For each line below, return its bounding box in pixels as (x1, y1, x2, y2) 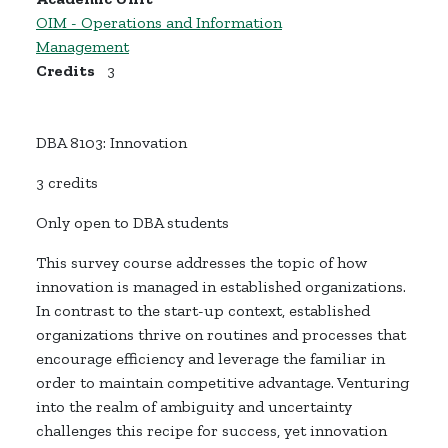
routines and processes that (207, 325, 406, 345)
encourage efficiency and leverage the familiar (36, 349, 371, 369)
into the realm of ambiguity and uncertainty (36, 397, 352, 417)
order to (36, 373, 95, 393)
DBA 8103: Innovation (36, 133, 187, 153)
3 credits (36, 173, 98, 193)
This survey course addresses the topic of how (36, 253, 367, 273)
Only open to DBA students (36, 213, 229, 233)
